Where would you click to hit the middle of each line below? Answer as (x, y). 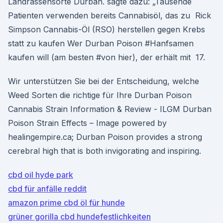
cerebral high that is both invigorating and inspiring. (105, 151)
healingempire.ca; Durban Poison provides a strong (105, 137)
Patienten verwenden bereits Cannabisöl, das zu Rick (110, 15)
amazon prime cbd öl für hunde (66, 203)
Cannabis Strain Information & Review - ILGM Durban (110, 109)
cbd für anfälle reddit (47, 189)
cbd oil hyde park (41, 175)
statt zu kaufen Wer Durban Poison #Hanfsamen (101, 43)
